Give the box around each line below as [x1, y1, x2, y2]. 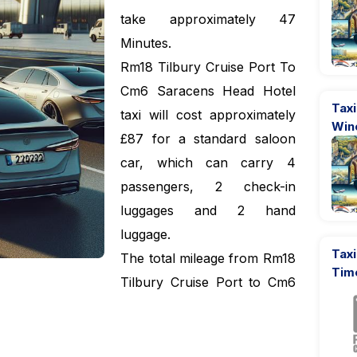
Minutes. [120, 35, 172, 51]
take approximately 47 [120, 11, 296, 27]
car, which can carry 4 [120, 155, 296, 171]
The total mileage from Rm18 [120, 250, 296, 266]
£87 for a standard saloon [120, 131, 296, 147]
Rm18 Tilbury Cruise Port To [120, 59, 296, 75]
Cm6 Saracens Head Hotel [120, 83, 296, 99]
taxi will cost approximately [120, 107, 296, 123]
